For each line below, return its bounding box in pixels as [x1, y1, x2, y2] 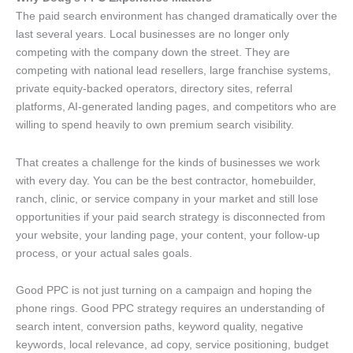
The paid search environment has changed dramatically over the [16, 9, 337, 23]
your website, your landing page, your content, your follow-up [16, 228, 320, 241]
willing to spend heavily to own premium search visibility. [16, 118, 294, 132]
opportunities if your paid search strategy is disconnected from [16, 210, 325, 223]
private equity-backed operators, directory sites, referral [16, 82, 292, 95]
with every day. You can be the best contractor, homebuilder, [16, 173, 316, 187]
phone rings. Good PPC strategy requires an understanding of [16, 302, 325, 315]
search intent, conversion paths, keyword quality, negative [16, 320, 303, 333]
